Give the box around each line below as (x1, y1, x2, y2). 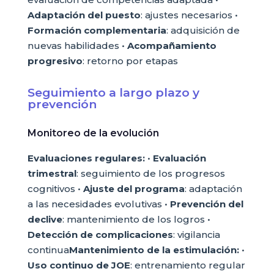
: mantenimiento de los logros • (62, 213, 210, 225)
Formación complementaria (27, 24, 166, 36)
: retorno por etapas (82, 55, 178, 67)
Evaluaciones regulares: (27, 152, 145, 164)
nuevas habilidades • (27, 40, 127, 51)
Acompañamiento (127, 40, 217, 51)
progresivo (27, 55, 83, 67)
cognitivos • (27, 183, 83, 194)
